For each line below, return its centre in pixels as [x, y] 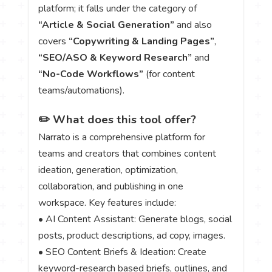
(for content [169, 74]
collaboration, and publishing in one [111, 187]
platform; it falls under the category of [118, 8]
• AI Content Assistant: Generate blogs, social [135, 219]
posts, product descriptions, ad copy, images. [133, 236]
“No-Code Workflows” [91, 74]
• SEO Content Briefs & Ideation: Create [123, 252]
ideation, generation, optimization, [108, 170]
